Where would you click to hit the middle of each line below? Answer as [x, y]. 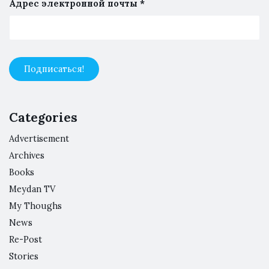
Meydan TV [32, 189]
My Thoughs [35, 206]
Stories [24, 257]
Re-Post [26, 240]
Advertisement [39, 139]
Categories [43, 118]
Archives [27, 156]
